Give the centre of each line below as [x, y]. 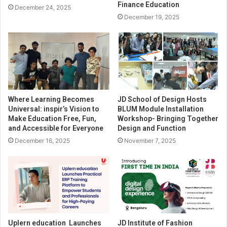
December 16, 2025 [42, 140]
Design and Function [152, 128]
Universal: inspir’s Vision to [54, 109]
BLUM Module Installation [161, 109]
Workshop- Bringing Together [168, 118]
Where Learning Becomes [51, 99]
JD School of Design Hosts [162, 99]
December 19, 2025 [152, 17]
